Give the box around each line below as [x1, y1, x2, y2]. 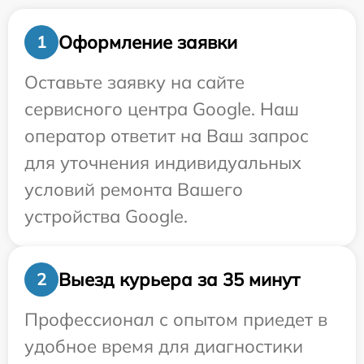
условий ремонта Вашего [24, 178, 243, 201]
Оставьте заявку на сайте [24, 71, 245, 94]
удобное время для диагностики [24, 335, 303, 358]
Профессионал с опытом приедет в [24, 308, 327, 331]
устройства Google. [24, 205, 188, 228]
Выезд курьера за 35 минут [58, 267, 300, 291]
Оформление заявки [58, 30, 237, 54]
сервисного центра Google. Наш [24, 97, 299, 121]
